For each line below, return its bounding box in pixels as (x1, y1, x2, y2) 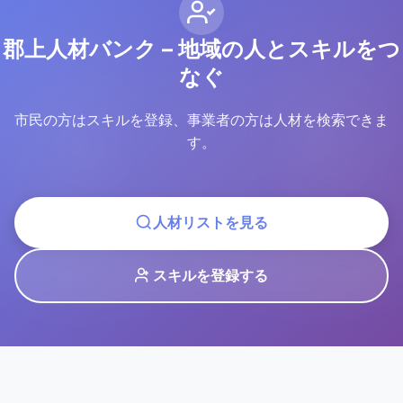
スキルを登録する (153, 265, 268, 284)
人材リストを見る (153, 212, 268, 231)
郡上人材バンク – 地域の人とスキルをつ (3, 35, 400, 62)
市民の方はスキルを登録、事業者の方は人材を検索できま (14, 110, 389, 129)
